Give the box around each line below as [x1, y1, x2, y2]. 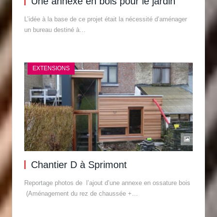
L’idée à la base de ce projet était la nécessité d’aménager [24, 15, 187, 23]
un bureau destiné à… [24, 26, 86, 34]
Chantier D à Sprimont [31, 159, 127, 170]
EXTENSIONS [32, 65, 70, 72]
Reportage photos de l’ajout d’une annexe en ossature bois [24, 179, 190, 187]
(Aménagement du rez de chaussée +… [24, 190, 138, 198]
